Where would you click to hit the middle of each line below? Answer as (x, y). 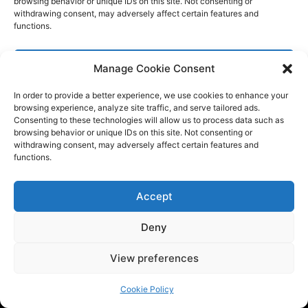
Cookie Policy (147, 289)
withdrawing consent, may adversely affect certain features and (136, 145)
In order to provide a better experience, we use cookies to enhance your (151, 95)
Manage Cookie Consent (154, 68)
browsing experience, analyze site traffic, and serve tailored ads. (137, 108)
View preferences (154, 258)
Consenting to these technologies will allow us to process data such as (149, 120)
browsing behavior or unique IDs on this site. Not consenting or (133, 132)
